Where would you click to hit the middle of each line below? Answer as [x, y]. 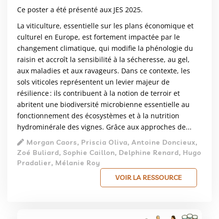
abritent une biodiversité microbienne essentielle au [103, 105]
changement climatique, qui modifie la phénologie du [105, 48]
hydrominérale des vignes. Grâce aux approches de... [104, 127]
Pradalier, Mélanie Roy [59, 163]
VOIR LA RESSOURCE [149, 178]
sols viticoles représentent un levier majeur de [93, 82]
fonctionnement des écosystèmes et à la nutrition [98, 116]
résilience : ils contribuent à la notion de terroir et [99, 93]
